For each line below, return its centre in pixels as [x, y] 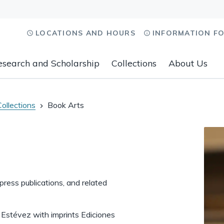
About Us [188, 63]
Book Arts [66, 105]
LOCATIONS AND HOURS [85, 33]
